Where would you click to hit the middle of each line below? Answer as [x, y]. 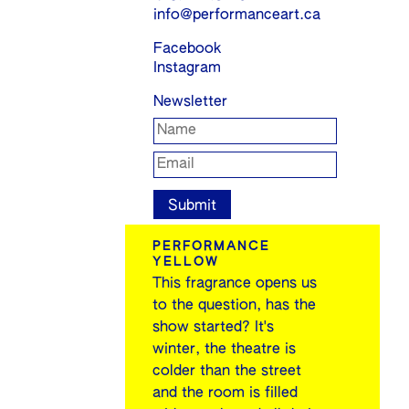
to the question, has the [235, 306]
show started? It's [214, 328]
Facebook [188, 50]
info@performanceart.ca [237, 16]
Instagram [188, 69]
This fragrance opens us [235, 284]
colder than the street [227, 372]
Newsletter [191, 103]
